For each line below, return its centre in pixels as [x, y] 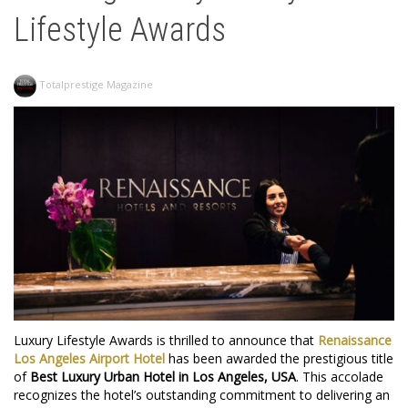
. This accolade [340, 377]
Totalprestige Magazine [96, 85]
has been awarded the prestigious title [279, 359]
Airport [111, 359]
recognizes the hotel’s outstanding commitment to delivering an [202, 395]
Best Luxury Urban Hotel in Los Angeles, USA [163, 377]
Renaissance [355, 341]
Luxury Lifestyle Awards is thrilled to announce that [166, 341]
